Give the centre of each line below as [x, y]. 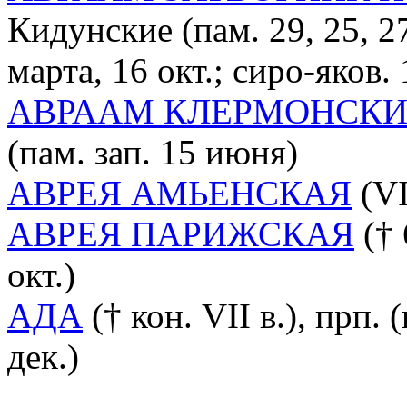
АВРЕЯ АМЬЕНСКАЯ [179, 194]
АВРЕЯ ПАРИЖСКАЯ [181, 234]
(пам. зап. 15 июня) [153, 153]
